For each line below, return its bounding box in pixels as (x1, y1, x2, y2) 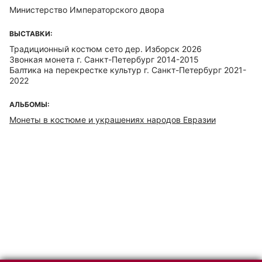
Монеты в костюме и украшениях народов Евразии (9, 115, 216, 125)
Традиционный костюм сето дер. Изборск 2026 (9, 44, 202, 54)
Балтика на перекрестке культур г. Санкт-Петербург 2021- (9, 65, 246, 75)
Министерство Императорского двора (9, 5, 164, 15)
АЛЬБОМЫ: (9, 100, 50, 109)
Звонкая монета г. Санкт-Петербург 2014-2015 (9, 54, 199, 64)
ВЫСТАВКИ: (9, 29, 53, 38)
